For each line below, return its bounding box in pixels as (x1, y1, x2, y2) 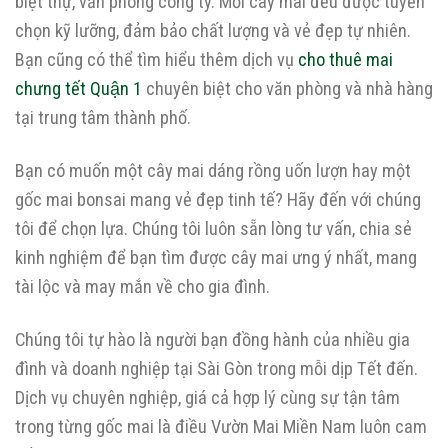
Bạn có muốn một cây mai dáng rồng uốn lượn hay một (15, 160, 411, 182)
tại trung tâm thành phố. (15, 107, 191, 129)
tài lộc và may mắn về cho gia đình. (15, 276, 270, 298)
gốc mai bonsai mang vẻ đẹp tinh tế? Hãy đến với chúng (15, 189, 421, 211)
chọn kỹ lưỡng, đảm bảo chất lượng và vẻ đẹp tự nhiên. (15, 20, 411, 42)
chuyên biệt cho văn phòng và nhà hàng (142, 78, 433, 100)
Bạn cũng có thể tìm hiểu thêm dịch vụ (15, 49, 298, 71)
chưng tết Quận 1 (15, 78, 142, 100)
